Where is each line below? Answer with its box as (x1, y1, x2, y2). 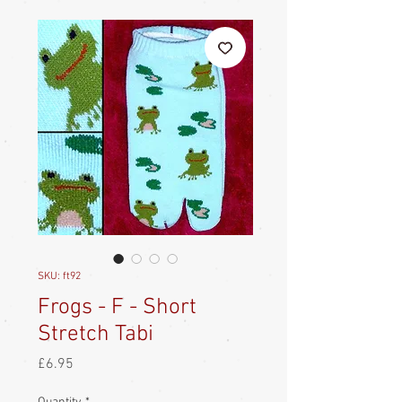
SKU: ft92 (38, 269, 81, 283)
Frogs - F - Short (38, 293, 197, 321)
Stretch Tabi (38, 320, 153, 348)
